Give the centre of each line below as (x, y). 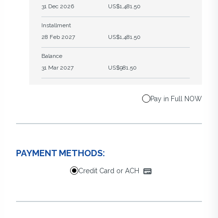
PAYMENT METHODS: (61, 153)
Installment (56, 25)
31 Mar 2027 (57, 67)
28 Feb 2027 (58, 37)
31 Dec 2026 (58, 6)
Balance (52, 56)
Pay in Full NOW (176, 99)
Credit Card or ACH (111, 171)
